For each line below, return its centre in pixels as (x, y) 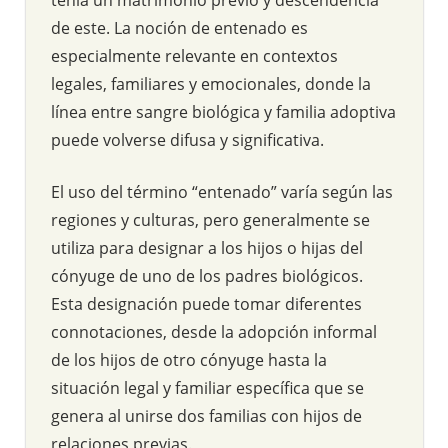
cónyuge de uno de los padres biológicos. (207, 275)
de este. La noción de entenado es (179, 27)
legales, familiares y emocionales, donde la (211, 83)
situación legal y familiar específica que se (207, 387)
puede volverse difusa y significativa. (187, 139)
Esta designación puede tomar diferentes (206, 303)
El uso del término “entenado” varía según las (222, 191)
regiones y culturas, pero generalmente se (210, 219)
